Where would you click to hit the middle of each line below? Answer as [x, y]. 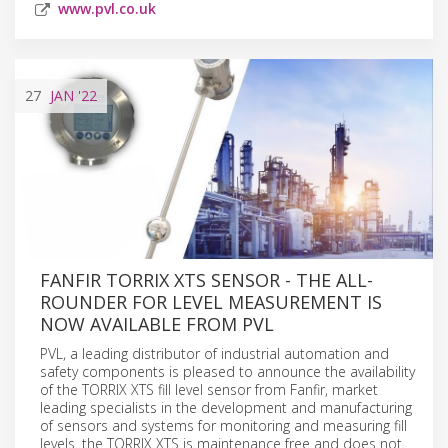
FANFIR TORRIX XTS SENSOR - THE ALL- [206, 279]
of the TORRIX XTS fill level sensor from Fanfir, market [209, 389]
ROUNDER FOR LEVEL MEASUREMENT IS [211, 301]
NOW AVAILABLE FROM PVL [157, 323]
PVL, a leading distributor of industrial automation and [214, 353]
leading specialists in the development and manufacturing [226, 407]
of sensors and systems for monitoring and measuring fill [223, 425]
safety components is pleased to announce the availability [227, 371]
